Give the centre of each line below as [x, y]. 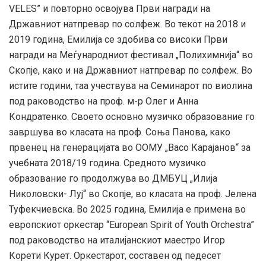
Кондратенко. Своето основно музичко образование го [132, 117]
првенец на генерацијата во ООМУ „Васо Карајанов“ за [130, 148]
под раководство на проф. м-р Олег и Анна [104, 102]
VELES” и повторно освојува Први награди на [110, 9]
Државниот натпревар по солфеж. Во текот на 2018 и [127, 24]
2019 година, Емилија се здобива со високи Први [118, 40]
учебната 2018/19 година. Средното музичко [107, 163]
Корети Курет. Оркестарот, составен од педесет [115, 256]
